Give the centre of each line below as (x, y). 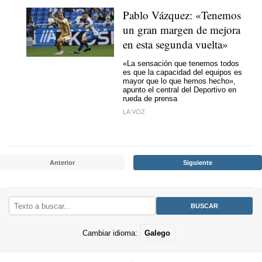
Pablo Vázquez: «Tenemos (182, 15)
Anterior (62, 162)
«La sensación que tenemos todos (181, 63)
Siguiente (198, 162)
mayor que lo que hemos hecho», (179, 81)
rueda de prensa (150, 98)
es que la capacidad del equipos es (182, 72)
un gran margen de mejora (182, 30)
